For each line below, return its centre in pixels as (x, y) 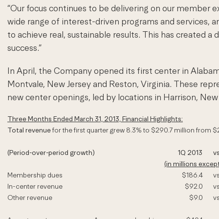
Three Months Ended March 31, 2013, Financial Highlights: (95, 119)
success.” (24, 48)
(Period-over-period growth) (51, 153)
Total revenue (29, 130)
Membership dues (35, 175)
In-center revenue (35, 186)
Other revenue (30, 198)
